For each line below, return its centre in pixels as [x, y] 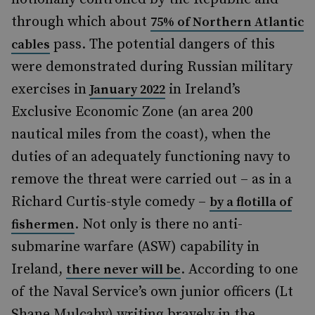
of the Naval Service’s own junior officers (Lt [152, 292]
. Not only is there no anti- [159, 225]
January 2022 [128, 90]
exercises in [51, 90]
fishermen [43, 225]
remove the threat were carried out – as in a [152, 180]
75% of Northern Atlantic [227, 22]
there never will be [123, 270]
